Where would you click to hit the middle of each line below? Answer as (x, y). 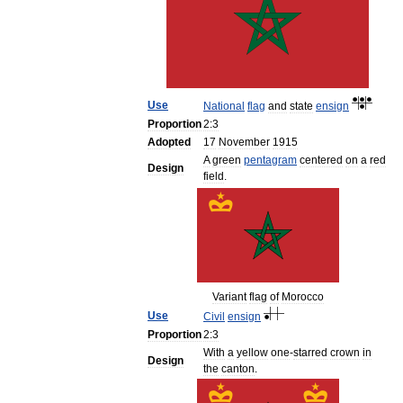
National (224, 106)
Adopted (169, 142)
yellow (252, 353)
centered (321, 160)
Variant (229, 297)
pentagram (270, 160)
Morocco (302, 297)
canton (238, 369)
